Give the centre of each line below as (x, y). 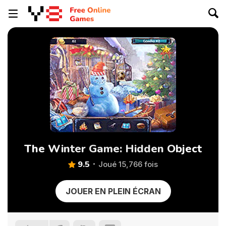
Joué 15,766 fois (128, 164)
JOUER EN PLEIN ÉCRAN (113, 191)
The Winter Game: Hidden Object (113, 149)
